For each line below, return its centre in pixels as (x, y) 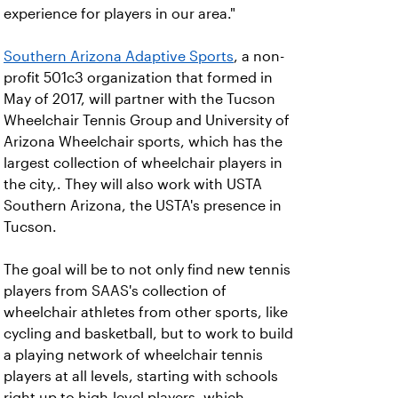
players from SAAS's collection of (115, 291)
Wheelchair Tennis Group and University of (147, 120)
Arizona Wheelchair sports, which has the (143, 142)
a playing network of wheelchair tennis (133, 355)
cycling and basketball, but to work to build (148, 334)
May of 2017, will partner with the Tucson (139, 99)
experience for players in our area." (119, 14)
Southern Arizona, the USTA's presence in (143, 206)
